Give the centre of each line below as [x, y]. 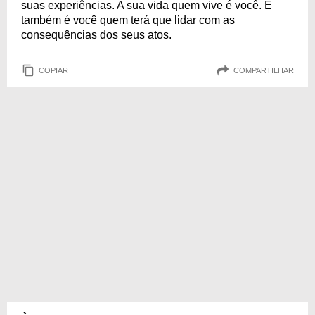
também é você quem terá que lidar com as [128, 20]
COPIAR [53, 70]
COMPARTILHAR [264, 70]
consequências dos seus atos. [96, 35]
